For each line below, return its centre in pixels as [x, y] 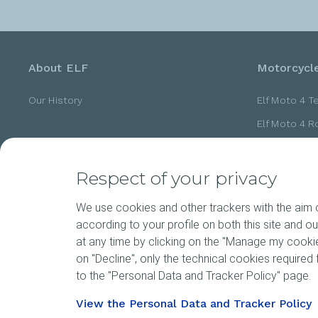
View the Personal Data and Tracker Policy [194, 303]
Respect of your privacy [177, 178]
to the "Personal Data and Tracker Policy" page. [193, 276]
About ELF [58, 68]
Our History [56, 100]
